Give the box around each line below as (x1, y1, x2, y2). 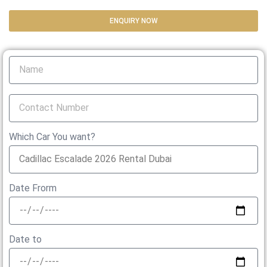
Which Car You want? (9, 131, 95, 142)
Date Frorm (9, 182, 57, 194)
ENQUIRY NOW (109, 16, 158, 25)
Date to (9, 233, 42, 245)
